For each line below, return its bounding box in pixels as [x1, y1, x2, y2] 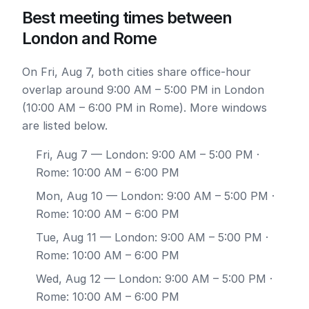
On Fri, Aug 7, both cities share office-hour [22, 65, 251, 79]
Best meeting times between [22, 8, 232, 28]
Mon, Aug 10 [36, 189, 103, 203]
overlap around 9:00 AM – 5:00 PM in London [22, 83, 264, 97]
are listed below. [22, 119, 108, 132]
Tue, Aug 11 [36, 230, 97, 244]
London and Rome [22, 28, 157, 48]
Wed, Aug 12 [36, 272, 101, 286]
